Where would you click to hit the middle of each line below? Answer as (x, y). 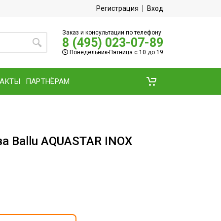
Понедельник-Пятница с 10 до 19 (116, 52)
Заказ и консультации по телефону (112, 32)
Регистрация (117, 8)
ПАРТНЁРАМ (48, 81)
